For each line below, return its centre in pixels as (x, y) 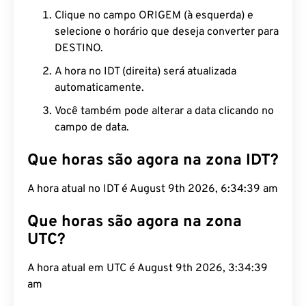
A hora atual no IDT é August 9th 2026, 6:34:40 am (153, 189)
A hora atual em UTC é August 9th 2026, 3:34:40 (148, 268)
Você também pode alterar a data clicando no (164, 111)
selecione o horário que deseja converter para (167, 32)
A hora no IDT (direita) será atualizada (145, 72)
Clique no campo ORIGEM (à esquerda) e (154, 16)
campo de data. (92, 128)
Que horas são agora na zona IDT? (153, 161)
